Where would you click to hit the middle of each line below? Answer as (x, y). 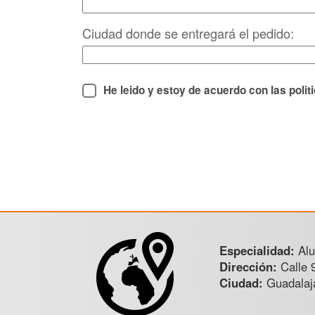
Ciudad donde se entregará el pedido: (188, 33)
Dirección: (250, 267)
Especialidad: (259, 251)
